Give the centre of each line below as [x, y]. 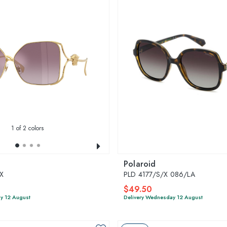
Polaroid [140, 164]
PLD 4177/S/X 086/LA [159, 174]
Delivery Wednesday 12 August [163, 197]
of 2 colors [29, 128]
